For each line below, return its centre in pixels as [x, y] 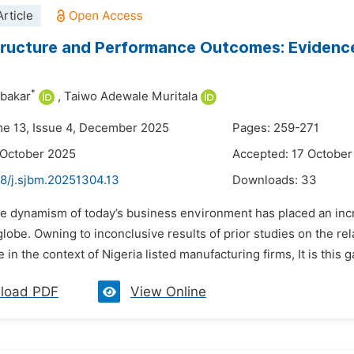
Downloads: [267, 180]
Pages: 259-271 [276, 128]
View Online [168, 292]
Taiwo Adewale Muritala [131, 96]
